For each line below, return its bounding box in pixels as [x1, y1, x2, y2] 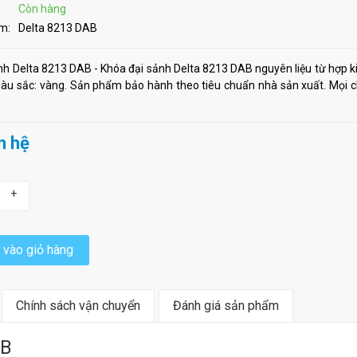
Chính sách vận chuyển [16, 298, 140, 314]
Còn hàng [18, 2, 66, 16]
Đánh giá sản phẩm [173, 298, 279, 314]
